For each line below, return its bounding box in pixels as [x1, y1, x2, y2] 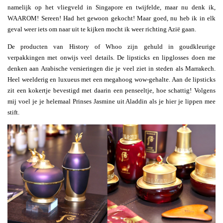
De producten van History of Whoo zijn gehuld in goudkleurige [7, 42, 216, 50]
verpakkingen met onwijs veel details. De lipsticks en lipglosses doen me [7, 53, 216, 61]
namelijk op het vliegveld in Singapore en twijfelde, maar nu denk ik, [7, 3, 216, 11]
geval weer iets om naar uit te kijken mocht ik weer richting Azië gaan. [7, 25, 196, 33]
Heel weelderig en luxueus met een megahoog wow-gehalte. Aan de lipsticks [7, 75, 216, 83]
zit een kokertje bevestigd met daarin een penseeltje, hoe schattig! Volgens [7, 86, 216, 94]
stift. [7, 108, 19, 116]
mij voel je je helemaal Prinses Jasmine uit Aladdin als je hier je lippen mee [7, 97, 216, 105]
